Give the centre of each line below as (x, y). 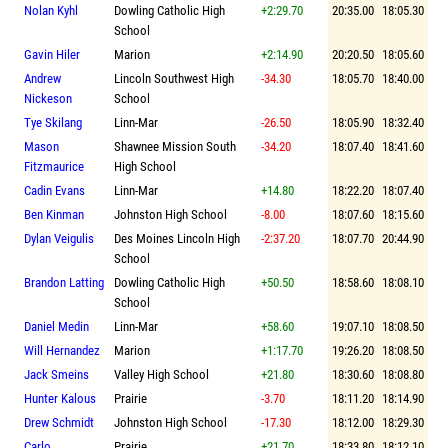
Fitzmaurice (54, 166)
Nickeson (48, 98)
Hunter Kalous (60, 398)
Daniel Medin (56, 326)
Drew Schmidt (59, 422)
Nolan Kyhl (51, 10)
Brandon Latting (64, 282)
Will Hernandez (62, 350)
